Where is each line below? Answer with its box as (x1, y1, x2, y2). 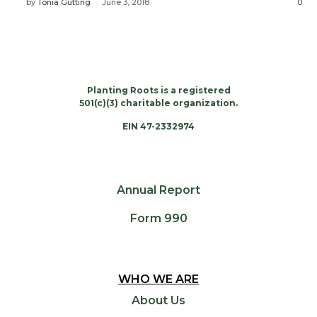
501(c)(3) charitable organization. (79, 98, 238, 108)
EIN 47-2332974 (122, 121, 195, 132)
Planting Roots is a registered (86, 85, 231, 96)
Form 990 (129, 212, 188, 225)
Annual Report (117, 183, 200, 197)
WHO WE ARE (118, 272, 199, 286)
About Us (132, 294, 185, 307)
